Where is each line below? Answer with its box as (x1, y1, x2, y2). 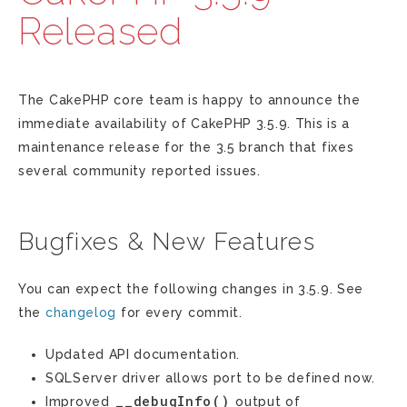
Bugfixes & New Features (18, 228, 315, 255)
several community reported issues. (18, 164, 261, 178)
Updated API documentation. (45, 347, 241, 362)
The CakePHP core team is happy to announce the (18, 93, 361, 107)
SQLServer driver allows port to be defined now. (45, 371, 375, 385)
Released (18, 9, 184, 54)
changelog (45, 305, 117, 320)
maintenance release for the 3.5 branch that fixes (18, 140, 354, 154)
